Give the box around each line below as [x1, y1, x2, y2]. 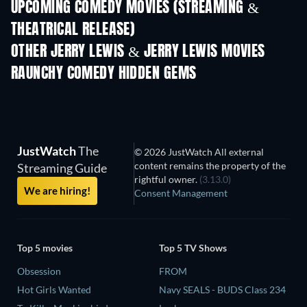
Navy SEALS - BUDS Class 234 [159, 284, 286, 296]
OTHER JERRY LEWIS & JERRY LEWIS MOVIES [11, 45, 265, 60]
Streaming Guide [17, 160, 107, 176]
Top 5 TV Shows [159, 242, 227, 254]
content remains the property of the [134, 160, 286, 172]
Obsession [17, 265, 61, 278]
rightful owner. [134, 173, 200, 186]
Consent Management [134, 187, 228, 199]
